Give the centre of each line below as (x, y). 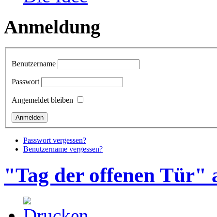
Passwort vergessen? (55, 140)
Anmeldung (52, 27)
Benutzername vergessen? (63, 149)
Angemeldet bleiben (42, 100)
